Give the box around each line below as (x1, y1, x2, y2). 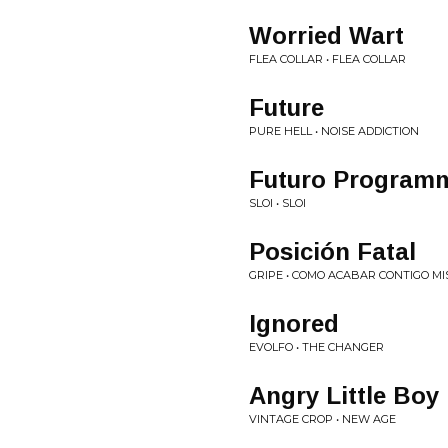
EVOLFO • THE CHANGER (249, 340, 384, 354)
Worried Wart (249, 22, 404, 49)
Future (249, 94, 324, 121)
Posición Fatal (249, 238, 416, 265)
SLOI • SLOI (249, 196, 306, 210)
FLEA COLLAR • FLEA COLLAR (249, 52, 406, 66)
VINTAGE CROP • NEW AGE (249, 412, 396, 426)
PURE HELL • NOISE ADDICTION (249, 124, 419, 138)
